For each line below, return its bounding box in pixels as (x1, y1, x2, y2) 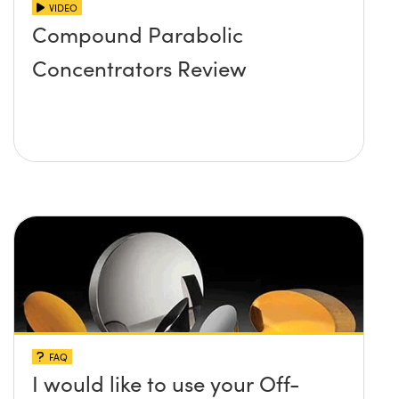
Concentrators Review (32, 53, 247, 82)
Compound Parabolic (32, 19, 243, 48)
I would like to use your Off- (32, 368, 300, 397)
